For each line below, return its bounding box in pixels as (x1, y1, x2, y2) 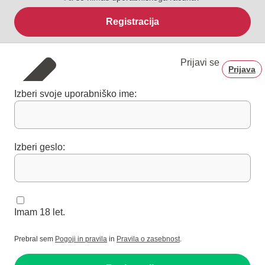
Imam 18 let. (14, 207, 65, 218)
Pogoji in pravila (55, 235, 107, 244)
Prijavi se (180, 57, 219, 68)
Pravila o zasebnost (117, 235, 180, 244)
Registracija (106, 17, 159, 27)
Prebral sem (14, 235, 55, 244)
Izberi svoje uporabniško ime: (14, 89, 137, 99)
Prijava (228, 64, 256, 75)
